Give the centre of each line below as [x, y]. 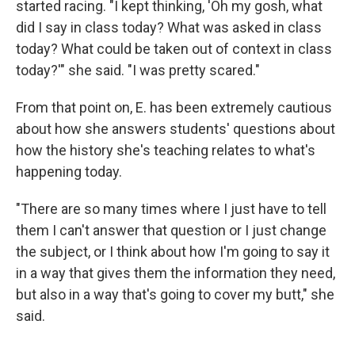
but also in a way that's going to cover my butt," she [175, 294]
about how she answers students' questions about [176, 129]
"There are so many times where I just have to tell [171, 209]
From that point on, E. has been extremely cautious [174, 107]
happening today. [69, 172]
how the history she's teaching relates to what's [166, 150]
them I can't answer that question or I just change [171, 230]
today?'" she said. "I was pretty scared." [138, 70]
